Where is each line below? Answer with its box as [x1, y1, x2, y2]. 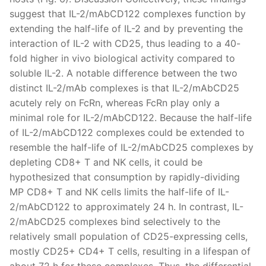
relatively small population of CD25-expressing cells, [9, 230, 248, 242]
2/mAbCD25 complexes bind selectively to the [9, 215, 220, 227]
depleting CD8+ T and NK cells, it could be [9, 156, 202, 168]
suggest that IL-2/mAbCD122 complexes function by [9, 7, 246, 20]
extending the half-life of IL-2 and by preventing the [9, 22, 243, 34]
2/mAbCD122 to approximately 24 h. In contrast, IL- [9, 200, 243, 213]
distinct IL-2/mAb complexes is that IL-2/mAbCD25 [9, 81, 239, 94]
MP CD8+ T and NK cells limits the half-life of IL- [9, 185, 229, 198]
